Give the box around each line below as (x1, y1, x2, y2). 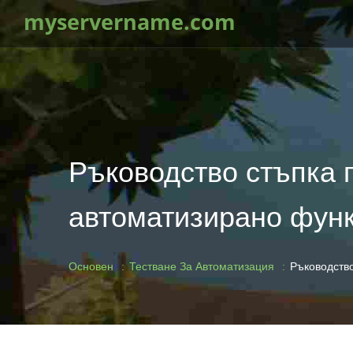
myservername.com (24, 8, 236, 36)
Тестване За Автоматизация (129, 260, 274, 273)
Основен (69, 260, 113, 273)
